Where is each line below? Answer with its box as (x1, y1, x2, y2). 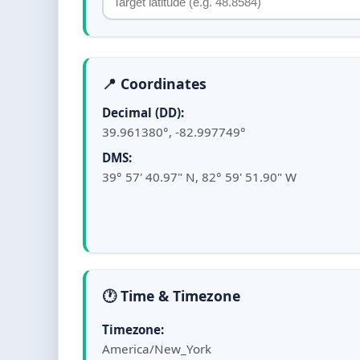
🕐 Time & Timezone (102, 286, 240, 305)
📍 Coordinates (102, 74, 207, 93)
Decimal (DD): (102, 104, 184, 121)
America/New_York (102, 341, 211, 357)
